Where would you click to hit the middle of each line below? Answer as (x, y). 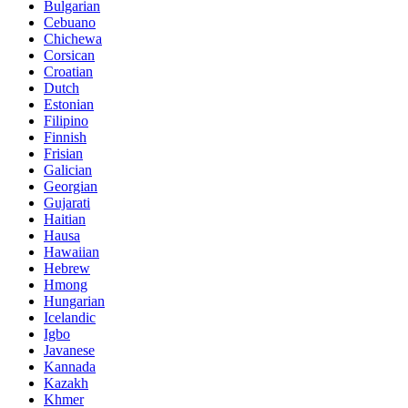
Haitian (65, 219)
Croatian (68, 72)
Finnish (65, 138)
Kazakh (66, 383)
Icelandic (70, 318)
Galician (68, 170)
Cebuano (70, 23)
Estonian (69, 105)
